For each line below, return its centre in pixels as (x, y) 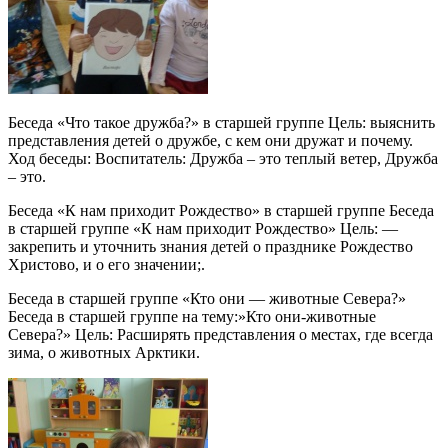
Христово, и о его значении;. (106, 265)
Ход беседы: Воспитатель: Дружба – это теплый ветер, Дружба (223, 159)
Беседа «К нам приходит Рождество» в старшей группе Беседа (221, 211)
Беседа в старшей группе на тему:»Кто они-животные (192, 317)
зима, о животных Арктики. (104, 353)
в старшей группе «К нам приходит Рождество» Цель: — (203, 229)
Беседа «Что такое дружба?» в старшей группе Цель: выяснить (221, 123)
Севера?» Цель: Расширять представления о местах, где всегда (220, 335)
